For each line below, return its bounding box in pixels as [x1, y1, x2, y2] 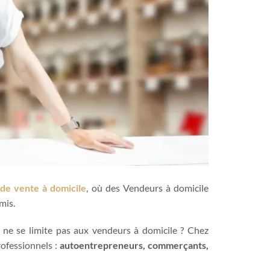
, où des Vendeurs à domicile [86, 181, 209, 193]
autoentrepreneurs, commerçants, [59, 239, 209, 251]
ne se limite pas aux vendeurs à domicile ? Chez [2, 224, 209, 236]
